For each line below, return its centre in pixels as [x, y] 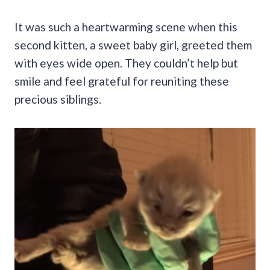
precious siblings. [58, 99]
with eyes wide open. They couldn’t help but [126, 63]
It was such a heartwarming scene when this [126, 27]
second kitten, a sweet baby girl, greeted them [133, 45]
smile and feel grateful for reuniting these [122, 81]
